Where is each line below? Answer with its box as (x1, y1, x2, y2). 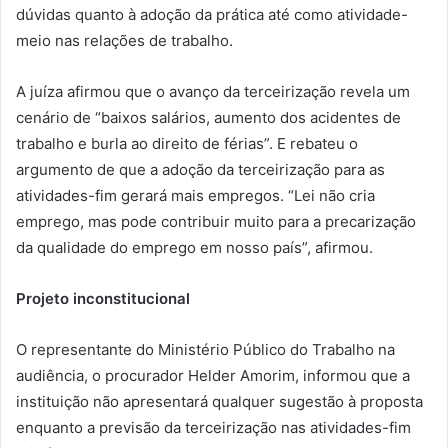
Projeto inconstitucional (16, 288, 190, 308)
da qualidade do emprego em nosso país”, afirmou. (16, 237, 373, 257)
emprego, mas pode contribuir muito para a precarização (16, 211, 416, 231)
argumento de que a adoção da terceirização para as (16, 159, 385, 179)
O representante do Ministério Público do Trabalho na (16, 339, 395, 359)
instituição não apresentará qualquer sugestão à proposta (16, 391, 423, 411)
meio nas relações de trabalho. (16, 30, 233, 50)
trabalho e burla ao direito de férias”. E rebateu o (16, 133, 358, 153)
